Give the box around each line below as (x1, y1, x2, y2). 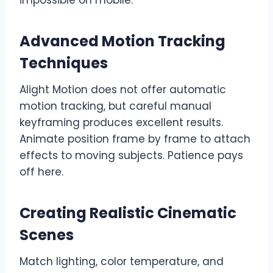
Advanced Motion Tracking (19, 30, 225, 51)
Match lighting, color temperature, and (19, 253, 224, 269)
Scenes (19, 224, 74, 245)
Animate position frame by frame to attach (19, 131, 250, 146)
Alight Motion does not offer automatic (19, 82, 226, 97)
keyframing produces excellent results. (19, 115, 223, 130)
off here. (19, 164, 63, 179)
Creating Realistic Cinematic (19, 202, 236, 223)
